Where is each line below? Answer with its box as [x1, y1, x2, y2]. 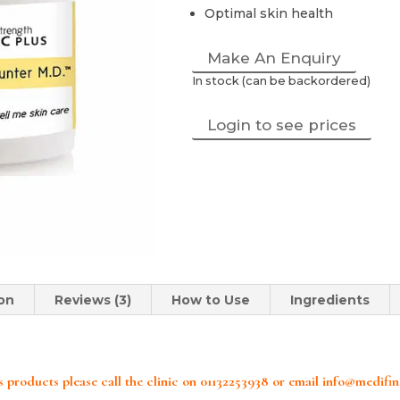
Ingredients [290, 292, 371, 309]
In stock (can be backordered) [191, 74, 371, 88]
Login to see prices [206, 116, 356, 135]
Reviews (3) [54, 292, 132, 309]
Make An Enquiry [206, 49, 341, 68]
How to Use [171, 292, 251, 309]
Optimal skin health [204, 5, 333, 22]
